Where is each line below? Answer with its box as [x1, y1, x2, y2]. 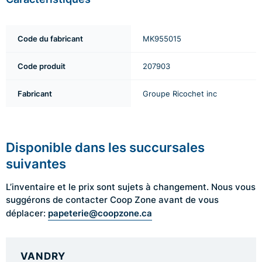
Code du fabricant [18, 33, 83, 44]
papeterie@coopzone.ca [48, 206, 152, 219]
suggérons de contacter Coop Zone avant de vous [6, 194, 219, 206]
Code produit [18, 61, 65, 71]
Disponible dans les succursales [6, 138, 205, 156]
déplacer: [6, 207, 48, 219]
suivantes [6, 154, 66, 173]
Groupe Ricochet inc [143, 88, 217, 99]
